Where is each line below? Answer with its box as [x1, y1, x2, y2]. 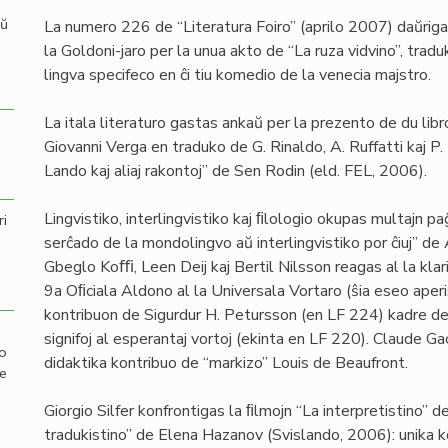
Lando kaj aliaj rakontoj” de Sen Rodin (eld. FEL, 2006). [44, 160, 427, 182]
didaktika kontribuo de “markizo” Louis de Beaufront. [44, 352, 408, 374]
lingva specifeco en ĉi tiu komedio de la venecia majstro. [44, 64, 431, 86]
